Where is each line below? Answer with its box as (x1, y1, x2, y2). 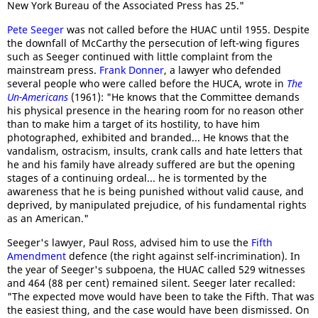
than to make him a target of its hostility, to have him (7, 117, 260, 131)
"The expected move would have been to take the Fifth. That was (7, 290, 314, 303)
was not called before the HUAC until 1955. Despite (64, 23, 309, 36)
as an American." (7, 212, 89, 225)
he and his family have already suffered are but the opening (7, 158, 295, 171)
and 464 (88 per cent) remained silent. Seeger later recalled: (7, 276, 295, 290)
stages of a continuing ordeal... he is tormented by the (7, 171, 267, 185)
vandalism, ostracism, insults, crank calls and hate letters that (7, 144, 302, 158)
